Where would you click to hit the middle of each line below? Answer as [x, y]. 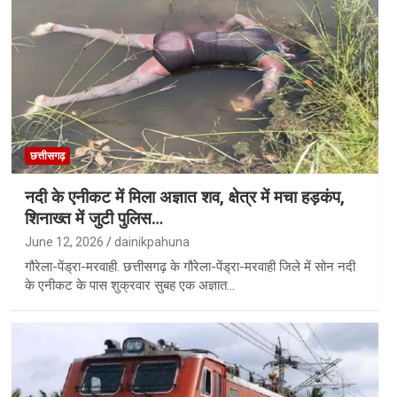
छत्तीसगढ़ [47, 156]
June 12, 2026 [64, 241]
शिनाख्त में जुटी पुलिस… [93, 218]
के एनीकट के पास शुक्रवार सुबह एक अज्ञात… [129, 285]
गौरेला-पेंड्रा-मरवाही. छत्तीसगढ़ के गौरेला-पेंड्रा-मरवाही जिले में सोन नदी [190, 266]
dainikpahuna [152, 241]
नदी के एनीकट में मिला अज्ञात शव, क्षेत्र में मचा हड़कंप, [184, 197]
